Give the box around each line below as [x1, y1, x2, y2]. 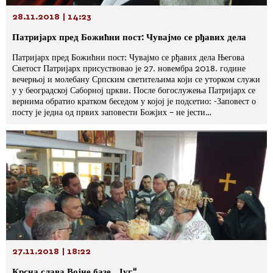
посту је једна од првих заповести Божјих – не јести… [12, 108, 211, 117]
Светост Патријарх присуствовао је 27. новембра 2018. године [12, 65, 246, 73]
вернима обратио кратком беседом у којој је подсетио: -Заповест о [12, 97, 256, 106]
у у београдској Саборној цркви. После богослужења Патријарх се [12, 87, 255, 95]
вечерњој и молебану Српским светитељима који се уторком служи [12, 76, 260, 84]
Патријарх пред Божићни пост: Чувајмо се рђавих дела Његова [12, 54, 244, 62]
